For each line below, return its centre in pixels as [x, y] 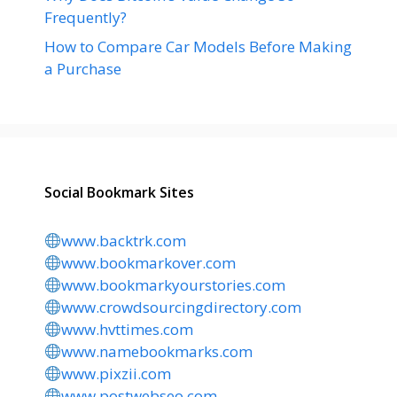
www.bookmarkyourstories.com [174, 285]
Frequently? [86, 17]
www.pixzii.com [117, 374]
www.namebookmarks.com [157, 351]
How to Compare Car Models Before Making [198, 47]
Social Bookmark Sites [119, 192]
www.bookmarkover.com [149, 263]
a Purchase [83, 69]
